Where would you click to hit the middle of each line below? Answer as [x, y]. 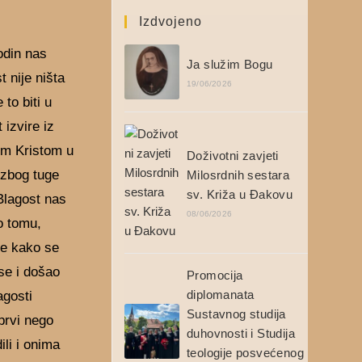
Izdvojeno [170, 21]
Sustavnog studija [236, 314]
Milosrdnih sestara [238, 175]
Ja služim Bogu [229, 64]
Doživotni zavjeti [232, 156]
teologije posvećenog [245, 353]
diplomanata [220, 295]
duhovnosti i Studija [240, 333]
